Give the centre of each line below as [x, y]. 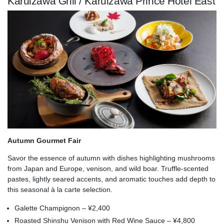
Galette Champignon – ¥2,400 [62, 208]
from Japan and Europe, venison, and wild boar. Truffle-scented [108, 168]
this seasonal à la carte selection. [60, 189]
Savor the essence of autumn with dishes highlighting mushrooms [111, 158]
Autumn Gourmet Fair [44, 140]
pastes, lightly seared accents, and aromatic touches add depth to [111, 179]
